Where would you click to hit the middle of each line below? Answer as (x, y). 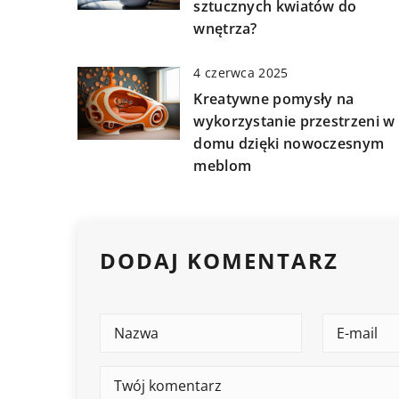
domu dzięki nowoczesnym (289, 144)
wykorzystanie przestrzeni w (294, 122)
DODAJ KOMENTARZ (219, 261)
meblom (223, 166)
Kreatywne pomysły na (274, 99)
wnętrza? (225, 29)
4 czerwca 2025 (241, 73)
